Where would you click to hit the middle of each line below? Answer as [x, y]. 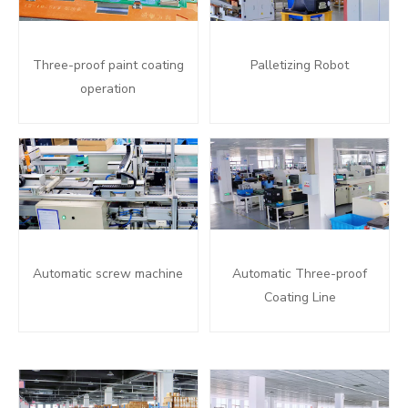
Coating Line [300, 297]
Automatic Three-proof [300, 274]
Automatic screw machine [108, 274]
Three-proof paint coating [108, 65]
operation [108, 89]
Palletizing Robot [300, 65]
